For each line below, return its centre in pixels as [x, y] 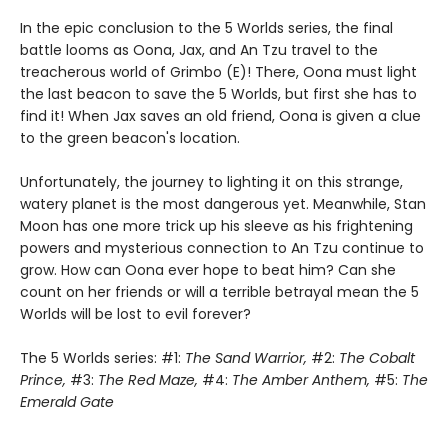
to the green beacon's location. [130, 137]
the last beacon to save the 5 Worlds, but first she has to [218, 93]
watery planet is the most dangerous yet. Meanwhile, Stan [223, 203]
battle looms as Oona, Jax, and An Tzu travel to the [199, 49]
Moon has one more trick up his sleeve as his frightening [216, 225]
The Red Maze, [148, 379]
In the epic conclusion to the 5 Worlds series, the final [206, 27]
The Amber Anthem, [301, 379]
